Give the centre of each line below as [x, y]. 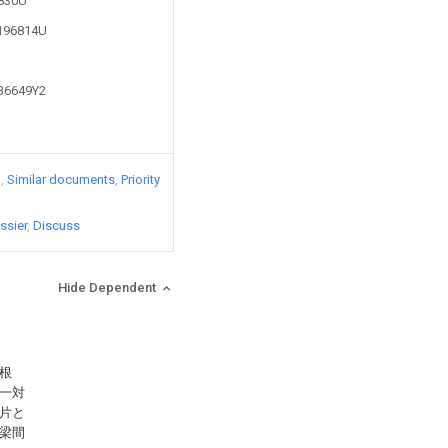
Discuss [56, 225]
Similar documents [61, 179]
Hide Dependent [108, 287]
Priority [140, 179]
